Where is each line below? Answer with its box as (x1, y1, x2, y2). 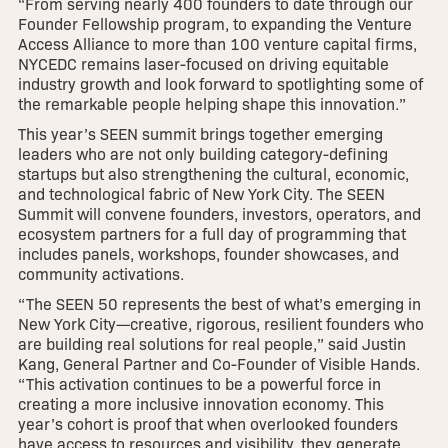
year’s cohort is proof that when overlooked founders (17, 413, 398, 435)
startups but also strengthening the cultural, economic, (17, 163, 409, 185)
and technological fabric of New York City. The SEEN (17, 183, 385, 205)
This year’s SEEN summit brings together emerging (17, 123, 383, 145)
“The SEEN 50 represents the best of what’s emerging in (17, 293, 421, 315)
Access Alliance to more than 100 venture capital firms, (17, 33, 417, 55)
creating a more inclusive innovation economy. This (17, 393, 384, 415)
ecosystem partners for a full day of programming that (17, 223, 406, 245)
